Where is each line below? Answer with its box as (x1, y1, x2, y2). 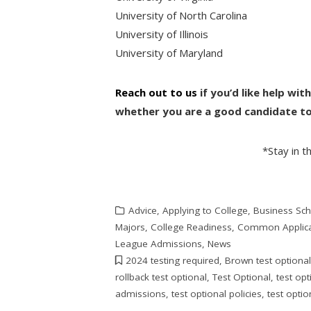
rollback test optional (115, 270, 208, 283)
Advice (128, 203, 158, 217)
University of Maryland (115, 45, 224, 60)
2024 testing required (126, 253, 220, 267)
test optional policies (171, 287, 262, 300)
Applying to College (162, 203, 249, 217)
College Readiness (151, 220, 233, 233)
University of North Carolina (115, 8, 248, 22)
